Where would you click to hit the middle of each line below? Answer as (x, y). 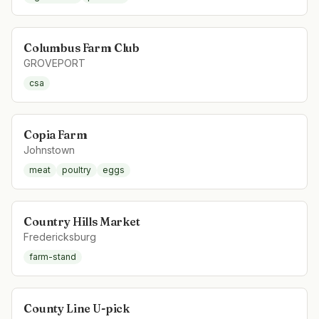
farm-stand (53, 257)
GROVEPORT (54, 63)
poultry (77, 170)
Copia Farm (56, 135)
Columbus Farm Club (82, 48)
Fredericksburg (60, 237)
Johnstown (49, 150)
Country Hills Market (82, 221)
